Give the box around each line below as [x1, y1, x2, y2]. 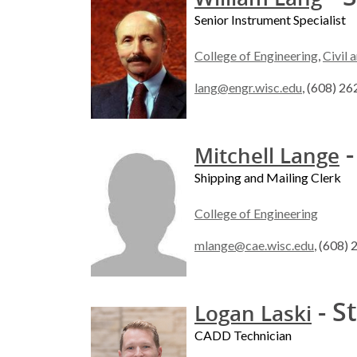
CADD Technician [194, 328, 292, 343]
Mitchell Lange [194, 142, 339, 171]
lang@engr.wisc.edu [194, 80, 302, 96]
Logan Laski [194, 300, 312, 328]
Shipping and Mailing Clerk [194, 170, 341, 186]
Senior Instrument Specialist [194, 12, 346, 28]
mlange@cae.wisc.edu [194, 237, 314, 253]
